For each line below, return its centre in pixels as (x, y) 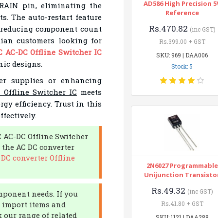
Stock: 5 (182, 66)
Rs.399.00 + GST (182, 41)
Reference (182, 13)
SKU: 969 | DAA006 (182, 55)
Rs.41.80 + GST (182, 203)
